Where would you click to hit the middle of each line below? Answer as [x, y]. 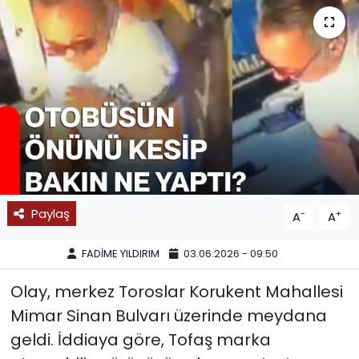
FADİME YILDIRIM [121, 254]
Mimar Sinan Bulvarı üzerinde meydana [168, 315]
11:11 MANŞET [87, 70]
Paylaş [50, 213]
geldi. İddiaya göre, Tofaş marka [140, 339]
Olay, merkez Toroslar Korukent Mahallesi [176, 291]
